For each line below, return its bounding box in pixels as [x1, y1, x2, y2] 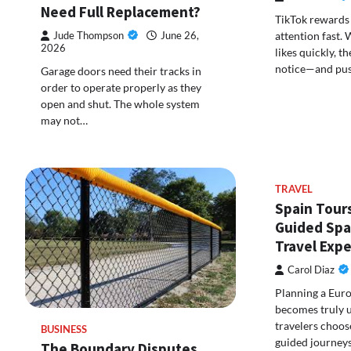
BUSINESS [41, 324, 87, 336]
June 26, [161, 30, 199, 42]
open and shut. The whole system [41, 97, 200, 111]
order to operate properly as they [41, 81, 201, 95]
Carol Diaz [287, 264, 335, 277]
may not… [41, 114, 88, 128]
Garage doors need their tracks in [41, 64, 201, 78]
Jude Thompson [53, 30, 124, 42]
